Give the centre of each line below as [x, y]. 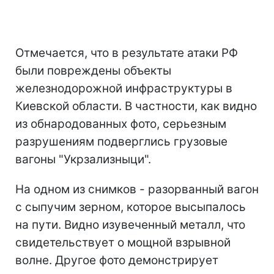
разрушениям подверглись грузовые [121, 141]
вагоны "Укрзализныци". [83, 159]
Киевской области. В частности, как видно [136, 106]
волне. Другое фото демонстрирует [117, 260]
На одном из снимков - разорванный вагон [137, 189]
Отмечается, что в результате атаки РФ [127, 53]
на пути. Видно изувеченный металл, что [130, 224]
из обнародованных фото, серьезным [121, 124]
